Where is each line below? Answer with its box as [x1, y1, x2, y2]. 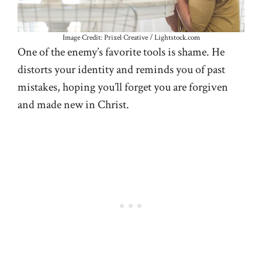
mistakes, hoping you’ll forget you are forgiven [18, 80, 228, 95]
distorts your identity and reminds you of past [18, 62, 225, 78]
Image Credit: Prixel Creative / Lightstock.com [62, 33, 200, 43]
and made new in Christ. [18, 97, 129, 113]
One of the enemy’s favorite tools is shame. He [18, 44, 225, 60]
